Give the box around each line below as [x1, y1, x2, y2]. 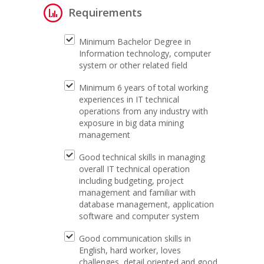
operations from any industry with [79, 105, 208, 117]
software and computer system [79, 210, 199, 222]
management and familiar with [79, 187, 196, 198]
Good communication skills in [79, 233, 191, 244]
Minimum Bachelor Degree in [79, 36, 191, 47]
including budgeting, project [79, 175, 184, 186]
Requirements [68, 5, 142, 19]
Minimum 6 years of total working [79, 82, 208, 93]
